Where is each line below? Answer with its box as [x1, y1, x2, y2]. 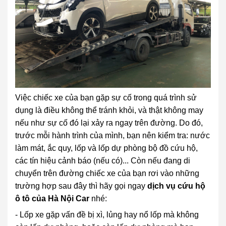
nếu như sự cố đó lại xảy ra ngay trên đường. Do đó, [15, 119, 203, 127]
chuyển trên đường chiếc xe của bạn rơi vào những [15, 169, 199, 178]
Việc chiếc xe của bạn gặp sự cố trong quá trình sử [15, 93, 197, 102]
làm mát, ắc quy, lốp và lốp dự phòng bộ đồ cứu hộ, [15, 144, 198, 152]
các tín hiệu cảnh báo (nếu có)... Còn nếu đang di [15, 156, 190, 165]
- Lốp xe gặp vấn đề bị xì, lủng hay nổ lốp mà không [15, 210, 199, 219]
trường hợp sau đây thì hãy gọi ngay [15, 182, 147, 190]
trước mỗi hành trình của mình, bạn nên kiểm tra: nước [15, 131, 210, 140]
